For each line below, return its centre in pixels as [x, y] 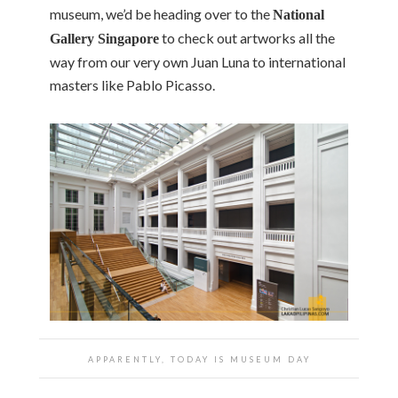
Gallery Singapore [104, 38]
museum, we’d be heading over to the [161, 13]
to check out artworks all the [247, 37]
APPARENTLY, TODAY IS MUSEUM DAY [199, 359]
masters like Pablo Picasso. [132, 84]
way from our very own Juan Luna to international [198, 61]
